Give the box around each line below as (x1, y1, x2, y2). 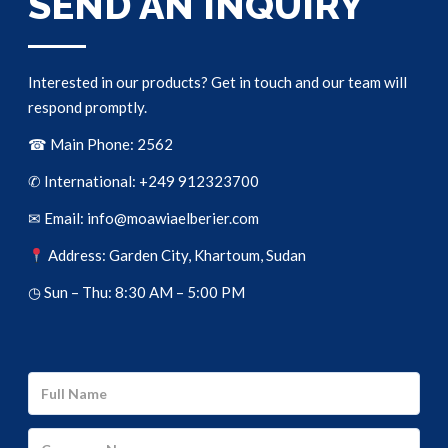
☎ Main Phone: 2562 (28, 135, 173, 153)
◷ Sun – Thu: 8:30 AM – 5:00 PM (28, 283, 245, 301)
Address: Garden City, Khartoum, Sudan (45, 246, 307, 264)
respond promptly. (28, 98, 147, 116)
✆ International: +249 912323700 (28, 172, 259, 190)
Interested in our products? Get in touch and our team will (28, 73, 407, 91)
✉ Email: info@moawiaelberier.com (28, 209, 259, 227)
